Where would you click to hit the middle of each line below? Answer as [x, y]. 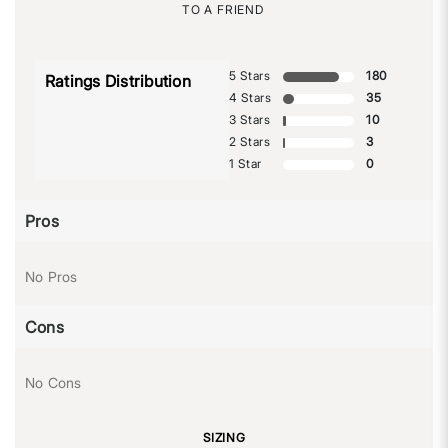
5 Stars [250, 76]
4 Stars [250, 98]
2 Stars [250, 142]
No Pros [51, 277]
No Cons [53, 383]
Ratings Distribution [118, 81]
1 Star [245, 164]
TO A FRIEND [223, 10]
